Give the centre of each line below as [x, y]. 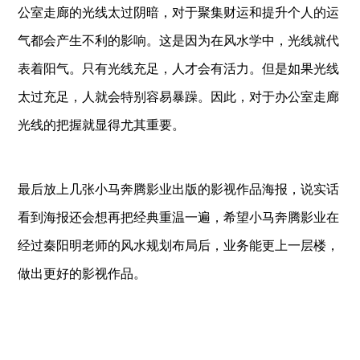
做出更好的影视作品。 [82, 274]
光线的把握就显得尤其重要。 [102, 125]
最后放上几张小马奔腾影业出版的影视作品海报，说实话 [179, 189]
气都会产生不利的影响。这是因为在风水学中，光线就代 [179, 41]
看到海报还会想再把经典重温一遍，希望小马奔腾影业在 [179, 217]
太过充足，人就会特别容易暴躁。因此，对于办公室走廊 [179, 97]
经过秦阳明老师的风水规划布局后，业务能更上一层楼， [179, 245]
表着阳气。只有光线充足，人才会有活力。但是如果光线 [179, 69]
